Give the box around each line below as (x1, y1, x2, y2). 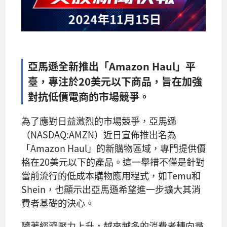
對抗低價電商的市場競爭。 (28, 89, 149, 104)
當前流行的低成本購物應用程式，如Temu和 (21, 168, 201, 182)
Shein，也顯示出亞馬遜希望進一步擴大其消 (21, 182, 201, 196)
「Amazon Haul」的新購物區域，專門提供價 (21, 141, 206, 155)
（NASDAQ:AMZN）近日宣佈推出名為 (21, 127, 176, 141)
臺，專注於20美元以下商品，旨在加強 (28, 74, 202, 89)
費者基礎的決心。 (21, 196, 94, 209)
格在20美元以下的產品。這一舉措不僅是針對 (21, 155, 205, 168)
